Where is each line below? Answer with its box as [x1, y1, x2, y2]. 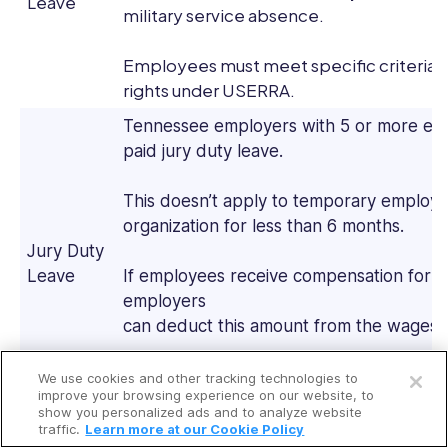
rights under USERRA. [122, 79, 298, 102]
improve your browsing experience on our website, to [38, 387, 375, 403]
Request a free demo [137, 378, 295, 399]
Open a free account [146, 336, 302, 357]
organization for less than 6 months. [122, 216, 409, 237]
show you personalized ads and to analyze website [38, 404, 363, 420]
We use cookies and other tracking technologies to [38, 370, 359, 386]
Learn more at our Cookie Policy [85, 421, 305, 437]
